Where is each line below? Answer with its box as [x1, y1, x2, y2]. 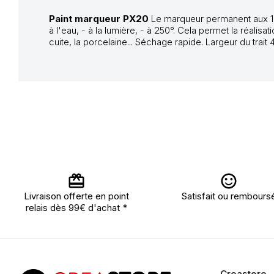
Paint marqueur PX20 [49, 13, 149, 24]
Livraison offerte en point [24, 190, 129, 202]
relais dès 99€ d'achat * [26, 202, 127, 213]
